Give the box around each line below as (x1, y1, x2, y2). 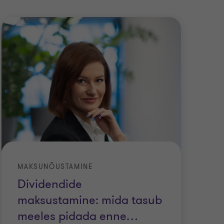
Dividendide (17, 176, 82, 192)
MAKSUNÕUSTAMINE (17, 162, 93, 172)
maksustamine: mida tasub (17, 192, 162, 208)
